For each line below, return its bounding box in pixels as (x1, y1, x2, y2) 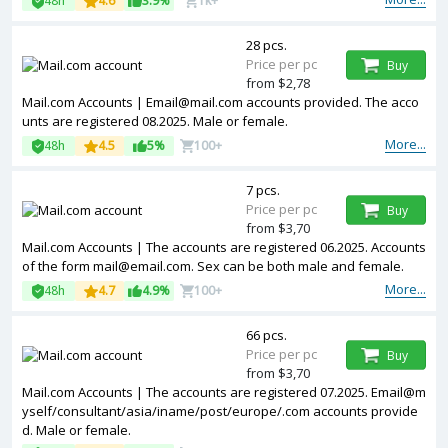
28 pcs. (246, 36, 287, 54)
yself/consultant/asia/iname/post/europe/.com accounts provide (22, 402, 418, 420)
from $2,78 (246, 74, 310, 92)
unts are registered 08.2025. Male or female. (22, 112, 288, 130)
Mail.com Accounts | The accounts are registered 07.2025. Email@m (22, 383, 426, 401)
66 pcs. (246, 326, 287, 344)
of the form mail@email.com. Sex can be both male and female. (22, 257, 404, 275)
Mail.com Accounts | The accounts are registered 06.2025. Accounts (22, 238, 426, 256)
